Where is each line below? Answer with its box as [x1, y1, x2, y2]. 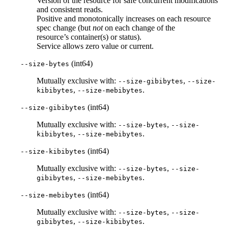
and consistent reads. [37, 5, 103, 14]
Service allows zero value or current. [37, 42, 154, 51]
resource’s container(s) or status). [37, 33, 141, 42]
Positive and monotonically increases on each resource [37, 14, 211, 23]
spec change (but [37, 23, 93, 33]
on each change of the [103, 23, 175, 33]
